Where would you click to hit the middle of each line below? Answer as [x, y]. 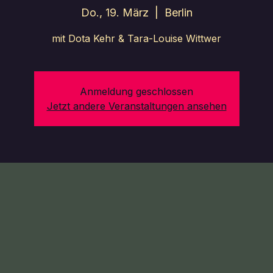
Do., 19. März [115, 12]
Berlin [178, 12]
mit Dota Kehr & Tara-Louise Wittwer [136, 38]
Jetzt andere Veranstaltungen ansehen [136, 106]
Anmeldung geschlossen [136, 91]
